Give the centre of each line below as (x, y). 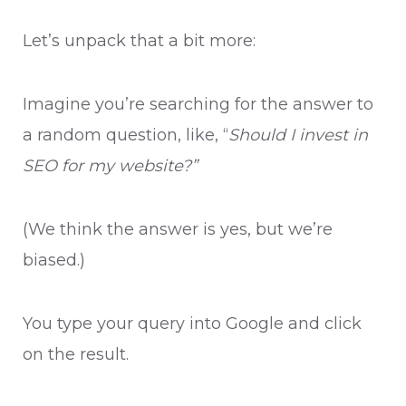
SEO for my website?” (110, 166)
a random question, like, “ (126, 135)
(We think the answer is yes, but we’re (178, 230)
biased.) (54, 261)
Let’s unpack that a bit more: (139, 41)
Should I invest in (298, 135)
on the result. (78, 355)
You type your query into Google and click (192, 324)
